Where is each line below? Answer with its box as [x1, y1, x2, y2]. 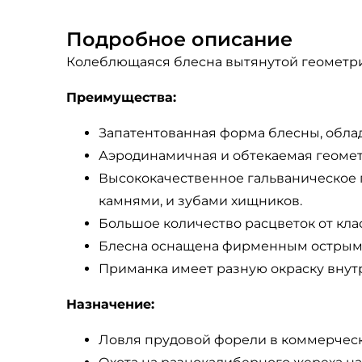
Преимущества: [66, 90, 176, 105]
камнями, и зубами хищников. [99, 193, 302, 208]
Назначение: [66, 297, 154, 312]
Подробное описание [66, 27, 293, 51]
